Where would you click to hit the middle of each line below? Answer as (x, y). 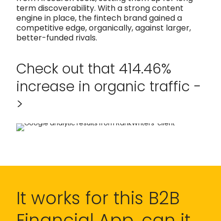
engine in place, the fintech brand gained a (99, 18)
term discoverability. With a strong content (100, 8)
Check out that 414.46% (94, 69)
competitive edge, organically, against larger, (104, 28)
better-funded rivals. (57, 37)
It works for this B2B (98, 198)
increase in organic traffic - (109, 86)
